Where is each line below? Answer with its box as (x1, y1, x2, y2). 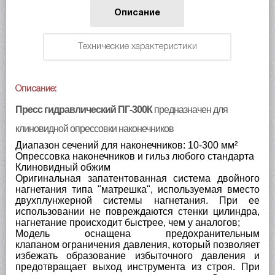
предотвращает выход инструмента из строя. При (15, 261, 260, 272)
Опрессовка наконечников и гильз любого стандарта (15, 151, 254, 161)
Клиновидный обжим (15, 162, 110, 172)
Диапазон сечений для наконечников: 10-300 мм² (15, 140, 238, 150)
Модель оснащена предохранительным (15, 228, 260, 239)
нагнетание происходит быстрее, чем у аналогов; (15, 217, 240, 228)
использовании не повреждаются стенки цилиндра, (15, 206, 260, 217)
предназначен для (154, 104, 228, 115)
